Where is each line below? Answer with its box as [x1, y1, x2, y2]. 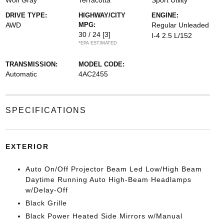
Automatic [5, 70, 37, 78]
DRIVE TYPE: [5, 11, 47, 19]
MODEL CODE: [78, 60, 124, 68]
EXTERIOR [5, 142, 49, 150]
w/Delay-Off [25, 186, 68, 194]
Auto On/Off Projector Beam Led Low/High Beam [25, 165, 202, 173]
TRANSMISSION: [5, 60, 57, 68]
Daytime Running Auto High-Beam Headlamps [25, 175, 191, 183]
